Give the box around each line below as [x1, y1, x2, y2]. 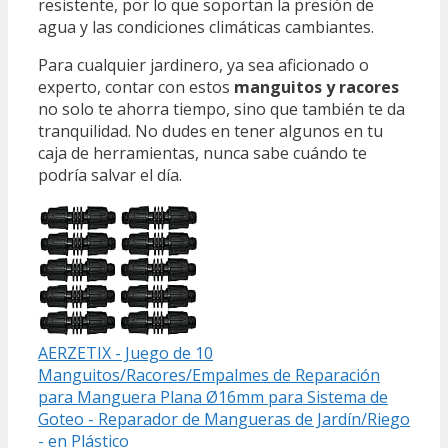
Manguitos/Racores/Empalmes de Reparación [38, 364, 380, 387]
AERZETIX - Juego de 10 [38, 342, 213, 365]
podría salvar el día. [38, 164, 182, 187]
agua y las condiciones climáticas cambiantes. [38, 16, 374, 39]
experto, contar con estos [38, 76, 234, 99]
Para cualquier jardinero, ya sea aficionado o [38, 54, 369, 77]
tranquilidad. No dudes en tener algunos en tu [38, 120, 383, 143]
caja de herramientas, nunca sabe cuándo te [38, 142, 367, 165]
